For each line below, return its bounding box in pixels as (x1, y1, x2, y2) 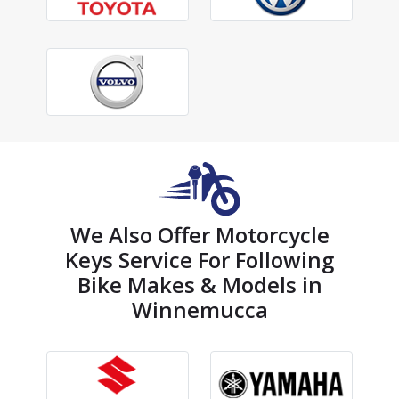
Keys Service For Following (65, 245, 334, 274)
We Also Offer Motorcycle (69, 220, 330, 249)
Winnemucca (131, 295, 268, 324)
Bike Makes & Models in (77, 270, 322, 299)
